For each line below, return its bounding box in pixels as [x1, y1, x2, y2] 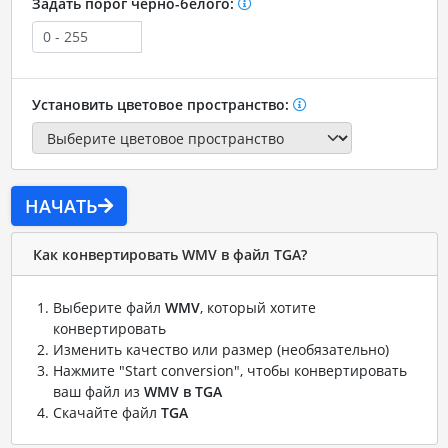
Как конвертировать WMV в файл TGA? [32, 244, 307, 264]
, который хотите [199, 298, 316, 318]
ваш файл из [52, 382, 144, 402]
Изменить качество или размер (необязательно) [52, 340, 389, 360]
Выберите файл [52, 298, 165, 318]
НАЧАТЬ [24, 194, 98, 219]
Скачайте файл [52, 403, 161, 423]
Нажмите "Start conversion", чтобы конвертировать [52, 361, 407, 381]
